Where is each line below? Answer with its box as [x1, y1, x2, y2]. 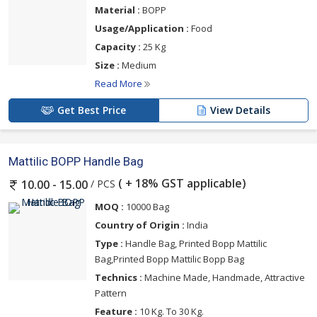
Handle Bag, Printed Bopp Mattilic [123, 236, 267, 250]
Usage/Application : [95, 22, 189, 35]
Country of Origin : [95, 218, 185, 231]
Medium [120, 59, 156, 72]
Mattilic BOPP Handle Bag [8, 154, 144, 169]
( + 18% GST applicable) [115, 175, 246, 192]
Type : [95, 236, 123, 250]
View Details [210, 103, 270, 117]
